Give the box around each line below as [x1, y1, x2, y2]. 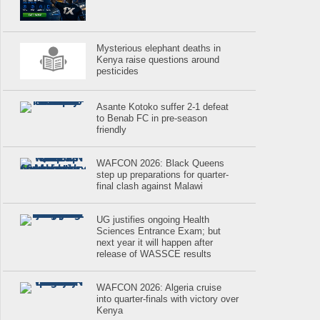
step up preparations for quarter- [96, 169, 229, 181]
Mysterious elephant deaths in [96, 42, 221, 54]
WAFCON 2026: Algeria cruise [96, 282, 222, 294]
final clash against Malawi [96, 181, 204, 192]
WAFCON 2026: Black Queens [96, 158, 225, 169]
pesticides [96, 65, 139, 76]
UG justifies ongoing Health [96, 214, 210, 226]
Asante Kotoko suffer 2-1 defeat [96, 101, 229, 113]
